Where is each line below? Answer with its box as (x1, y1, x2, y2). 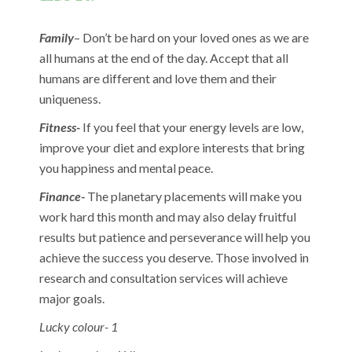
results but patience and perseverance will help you (39, 229, 311, 244)
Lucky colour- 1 (39, 318, 119, 334)
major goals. (39, 290, 105, 306)
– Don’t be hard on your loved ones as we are (74, 29, 310, 45)
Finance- (39, 188, 88, 203)
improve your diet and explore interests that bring (39, 139, 306, 155)
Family (39, 29, 75, 45)
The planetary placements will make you (87, 188, 302, 203)
